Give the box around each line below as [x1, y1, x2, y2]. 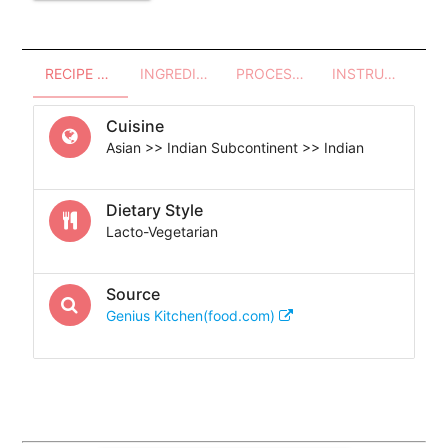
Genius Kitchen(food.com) [105, 306, 279, 324]
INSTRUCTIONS [383, 64, 396, 82]
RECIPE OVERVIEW [96, 64, 109, 82]
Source [105, 283, 160, 304]
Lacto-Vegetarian [105, 222, 218, 240]
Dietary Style [105, 199, 203, 220]
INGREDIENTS [196, 64, 209, 82]
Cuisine [105, 115, 164, 136]
